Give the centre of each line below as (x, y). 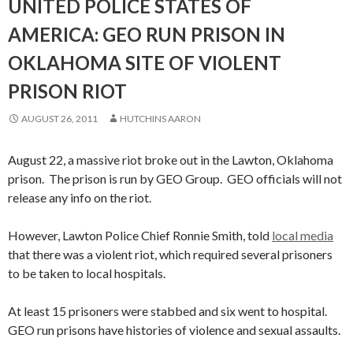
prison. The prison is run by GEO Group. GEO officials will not (175, 178)
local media (303, 235)
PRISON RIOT (67, 91)
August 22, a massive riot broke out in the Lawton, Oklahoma (171, 160)
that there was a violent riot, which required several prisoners (170, 254)
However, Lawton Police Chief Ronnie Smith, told (140, 235)
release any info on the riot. (80, 197)
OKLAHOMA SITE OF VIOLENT (145, 63)
